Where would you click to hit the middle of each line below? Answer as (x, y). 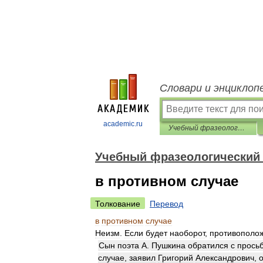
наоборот (187, 233)
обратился (208, 245)
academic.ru (123, 124)
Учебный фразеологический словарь (241, 128)
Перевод (166, 204)
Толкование (118, 204)
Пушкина (168, 245)
